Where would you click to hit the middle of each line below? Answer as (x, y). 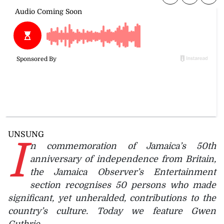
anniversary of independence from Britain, (123, 159)
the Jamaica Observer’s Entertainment (123, 172)
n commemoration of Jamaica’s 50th (123, 146)
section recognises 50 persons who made (123, 185)
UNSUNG (26, 134)
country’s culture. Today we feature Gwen (112, 211)
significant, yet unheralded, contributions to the (112, 198)
